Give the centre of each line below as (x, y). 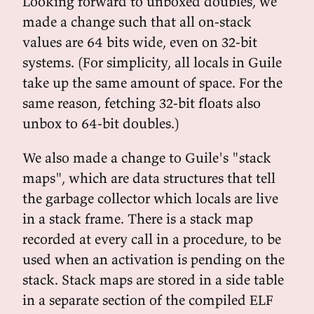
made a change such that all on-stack (137, 21)
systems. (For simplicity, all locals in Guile (152, 62)
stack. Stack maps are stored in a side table (153, 279)
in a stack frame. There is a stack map (138, 218)
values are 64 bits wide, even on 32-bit (140, 42)
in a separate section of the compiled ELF (148, 300)
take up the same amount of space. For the (152, 82)
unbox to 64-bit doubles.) (101, 123)
